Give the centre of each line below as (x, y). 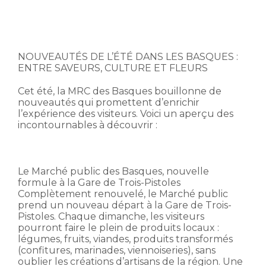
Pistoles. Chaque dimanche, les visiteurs (111, 216)
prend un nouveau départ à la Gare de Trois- (125, 205)
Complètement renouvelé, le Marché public (123, 194)
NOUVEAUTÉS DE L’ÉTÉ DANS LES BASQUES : (128, 56)
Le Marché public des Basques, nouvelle (113, 171)
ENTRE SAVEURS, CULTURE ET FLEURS (113, 68)
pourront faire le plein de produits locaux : (118, 227)
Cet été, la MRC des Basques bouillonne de (120, 91)
